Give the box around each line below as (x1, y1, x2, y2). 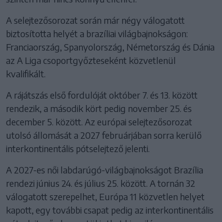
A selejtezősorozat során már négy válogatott (6, 14, 185, 26)
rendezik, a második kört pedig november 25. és (6, 102, 192, 114)
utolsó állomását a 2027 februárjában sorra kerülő (6, 129, 202, 141)
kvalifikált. (6, 67, 46, 79)
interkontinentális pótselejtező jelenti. (6, 142, 150, 154)
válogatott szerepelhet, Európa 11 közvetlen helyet (6, 190, 205, 202)
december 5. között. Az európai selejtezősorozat (6, 115, 192, 127)
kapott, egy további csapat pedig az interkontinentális (6, 204, 214, 216)
